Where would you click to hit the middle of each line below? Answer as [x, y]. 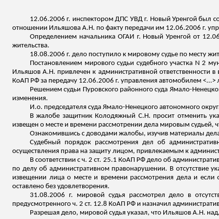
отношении [31, 28]
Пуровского [100, 90]
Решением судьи [56, 90]
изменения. [30, 99]
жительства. [31, 46]
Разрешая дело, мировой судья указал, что [96, 213]
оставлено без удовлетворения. [61, 186]
